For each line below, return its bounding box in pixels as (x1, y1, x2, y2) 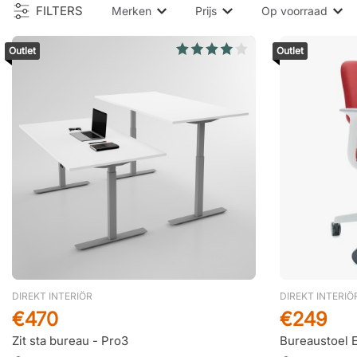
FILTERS (36, 3, 83, 18)
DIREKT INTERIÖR (12, 290, 92, 302)
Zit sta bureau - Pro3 (12, 333, 128, 348)
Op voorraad (261, 4, 331, 18)
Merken (112, 4, 155, 18)
